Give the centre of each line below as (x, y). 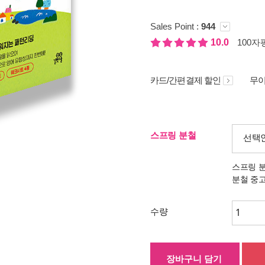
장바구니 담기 (194, 259)
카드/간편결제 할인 (185, 80)
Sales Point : (176, 26)
